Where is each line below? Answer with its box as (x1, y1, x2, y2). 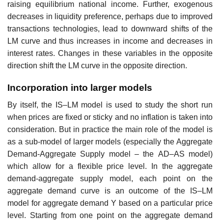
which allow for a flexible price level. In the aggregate (7, 162, 213, 170)
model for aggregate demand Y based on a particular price (7, 198, 213, 207)
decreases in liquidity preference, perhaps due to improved (7, 12, 213, 21)
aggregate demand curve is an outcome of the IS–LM (7, 186, 213, 195)
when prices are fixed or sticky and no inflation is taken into (7, 112, 213, 121)
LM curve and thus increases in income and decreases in (7, 37, 213, 46)
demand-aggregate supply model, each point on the (7, 174, 213, 183)
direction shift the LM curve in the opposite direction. (7, 61, 187, 70)
